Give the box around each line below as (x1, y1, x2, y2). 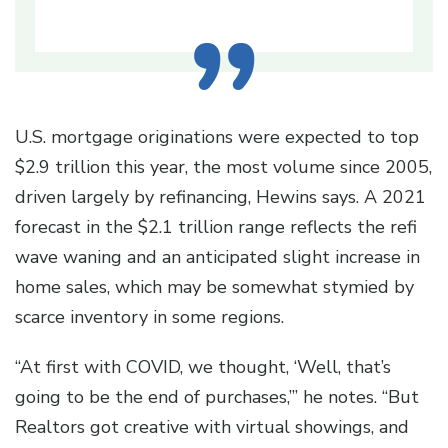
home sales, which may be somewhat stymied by (15, 275, 414, 300)
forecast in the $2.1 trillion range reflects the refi (15, 215, 417, 240)
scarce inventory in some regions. (15, 305, 284, 330)
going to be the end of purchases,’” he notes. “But (15, 385, 419, 410)
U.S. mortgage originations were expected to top (15, 125, 419, 150)
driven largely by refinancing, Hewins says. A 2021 (15, 185, 426, 210)
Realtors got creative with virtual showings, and (15, 415, 409, 440)
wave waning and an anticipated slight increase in (15, 245, 420, 270)
